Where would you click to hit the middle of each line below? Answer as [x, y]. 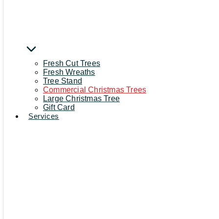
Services [44, 116]
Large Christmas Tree [81, 99]
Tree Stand [63, 81]
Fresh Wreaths [69, 72]
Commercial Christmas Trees [95, 90]
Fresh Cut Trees [72, 64]
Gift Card [59, 108]
